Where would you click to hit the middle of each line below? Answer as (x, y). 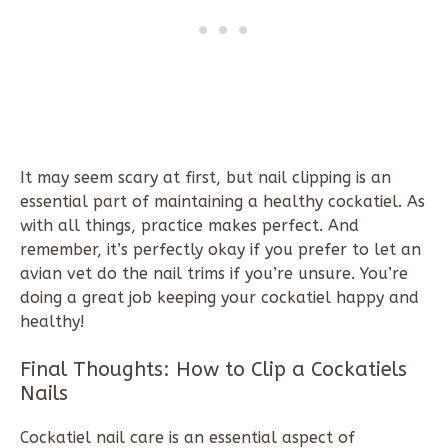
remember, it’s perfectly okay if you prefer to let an (220, 250)
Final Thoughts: (98, 370)
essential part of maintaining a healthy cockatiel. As (222, 202)
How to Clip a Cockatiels (291, 370)
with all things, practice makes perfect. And (189, 226)
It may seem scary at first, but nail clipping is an (205, 178)
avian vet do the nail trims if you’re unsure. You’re (214, 274)
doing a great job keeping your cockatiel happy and (219, 298)
